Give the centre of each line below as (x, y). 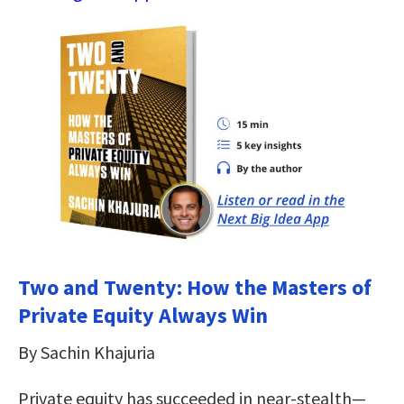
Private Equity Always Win (143, 315)
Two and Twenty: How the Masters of (195, 287)
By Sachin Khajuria (87, 352)
